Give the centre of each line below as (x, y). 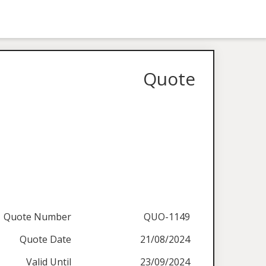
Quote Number (38, 217)
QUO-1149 (167, 217)
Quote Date (46, 239)
